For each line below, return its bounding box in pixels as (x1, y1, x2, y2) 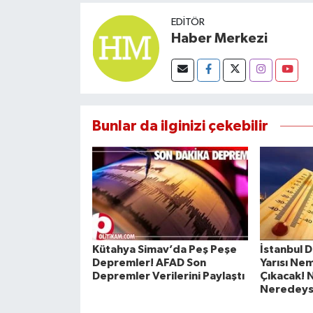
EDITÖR (170, 17, 205, 28)
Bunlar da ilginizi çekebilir (92, 119, 268, 134)
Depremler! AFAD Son (92, 257, 206, 269)
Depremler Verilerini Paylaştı (92, 270, 245, 282)
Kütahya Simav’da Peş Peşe (92, 244, 237, 256)
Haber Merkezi (170, 31, 268, 46)
